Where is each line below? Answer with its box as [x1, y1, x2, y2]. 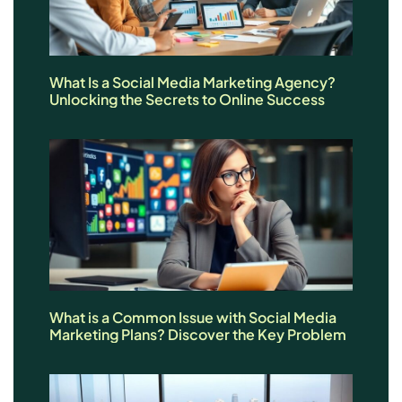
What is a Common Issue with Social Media [49, 307, 336, 327]
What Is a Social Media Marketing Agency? [49, 72, 336, 92]
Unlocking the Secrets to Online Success [49, 89, 325, 109]
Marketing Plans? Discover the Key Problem [49, 324, 346, 344]
